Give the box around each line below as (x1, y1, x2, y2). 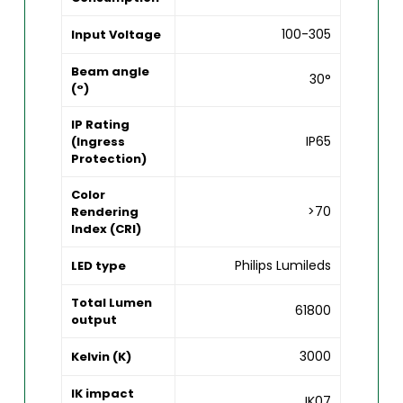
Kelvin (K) (71, 348, 132, 366)
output (71, 311, 118, 329)
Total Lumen (71, 294, 153, 312)
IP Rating (71, 116, 130, 134)
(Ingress (71, 133, 126, 151)
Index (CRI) (71, 220, 142, 238)
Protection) (71, 150, 148, 168)
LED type (71, 257, 127, 275)
